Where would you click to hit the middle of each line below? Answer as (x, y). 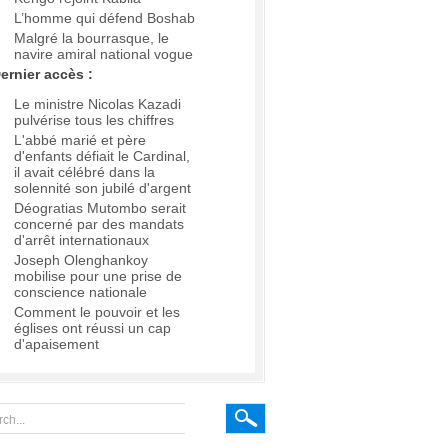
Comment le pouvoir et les (97, 312)
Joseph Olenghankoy (81, 260)
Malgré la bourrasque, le (91, 38)
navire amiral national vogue (103, 54)
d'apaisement (56, 344)
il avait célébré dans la (84, 172)
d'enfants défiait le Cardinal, (102, 156)
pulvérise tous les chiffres (94, 120)
